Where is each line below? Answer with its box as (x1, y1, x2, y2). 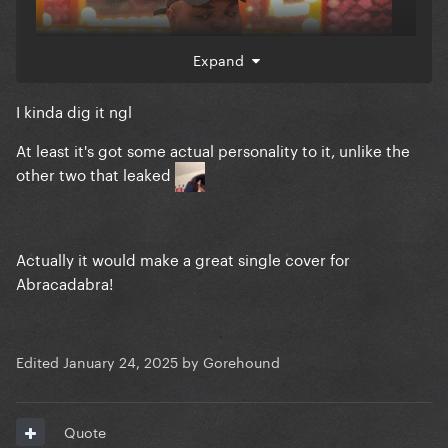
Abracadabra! (16, 270, 113, 295)
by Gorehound (178, 350, 280, 373)
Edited (16, 350, 63, 373)
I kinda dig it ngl (16, 98, 132, 123)
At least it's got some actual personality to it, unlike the (16, 137, 410, 162)
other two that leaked (16, 161, 175, 186)
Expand (192, 48, 252, 71)
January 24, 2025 (63, 350, 178, 373)
